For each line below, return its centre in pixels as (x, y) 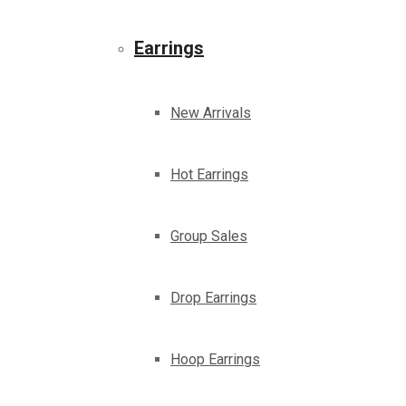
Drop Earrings (213, 298)
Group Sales (209, 237)
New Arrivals (211, 113)
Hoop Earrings (215, 360)
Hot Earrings (209, 175)
